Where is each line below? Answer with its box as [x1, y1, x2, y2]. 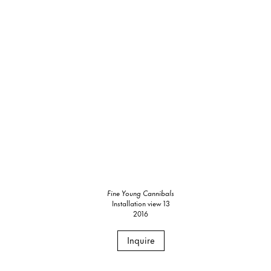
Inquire [126, 232, 155, 247]
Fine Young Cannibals [107, 186, 175, 198]
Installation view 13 [111, 197, 170, 209]
